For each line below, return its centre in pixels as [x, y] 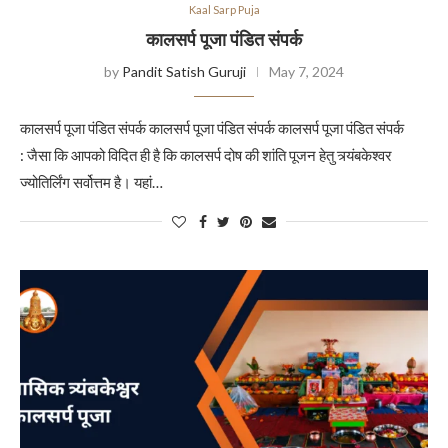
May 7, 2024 [306, 71]
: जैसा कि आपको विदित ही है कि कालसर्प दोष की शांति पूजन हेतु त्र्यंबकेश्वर [206, 155]
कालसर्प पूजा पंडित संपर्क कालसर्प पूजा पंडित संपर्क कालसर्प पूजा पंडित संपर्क [212, 128]
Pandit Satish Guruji [184, 71]
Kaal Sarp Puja [224, 9]
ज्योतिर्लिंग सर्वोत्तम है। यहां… [91, 182]
